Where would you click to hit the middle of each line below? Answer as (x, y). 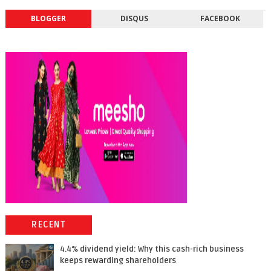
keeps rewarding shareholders (118, 261)
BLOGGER (48, 19)
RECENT (49, 225)
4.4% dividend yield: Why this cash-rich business (152, 250)
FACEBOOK (220, 19)
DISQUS (134, 19)
